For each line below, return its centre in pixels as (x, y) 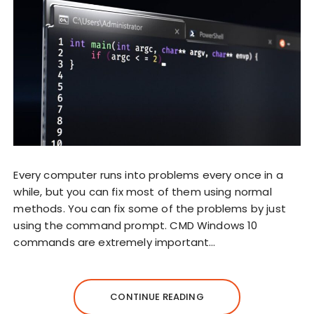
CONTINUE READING (157, 296)
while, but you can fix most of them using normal (143, 191)
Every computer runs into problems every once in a (148, 175)
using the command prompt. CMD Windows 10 (136, 225)
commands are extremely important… (115, 242)
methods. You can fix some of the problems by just (150, 208)
